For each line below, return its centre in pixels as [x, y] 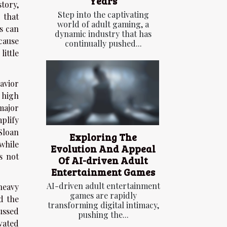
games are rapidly [103, 195]
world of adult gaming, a [103, 24]
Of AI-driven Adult [103, 160]
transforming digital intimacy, [103, 205]
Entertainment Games [103, 172]
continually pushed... [103, 44]
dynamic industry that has [103, 34]
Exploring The [103, 137]
